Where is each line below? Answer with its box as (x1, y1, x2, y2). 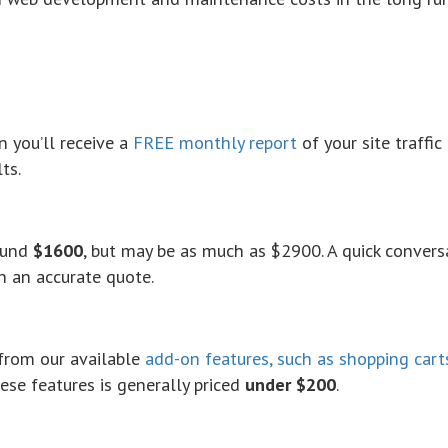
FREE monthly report (133, 130, 297, 155)
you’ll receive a (8, 130, 133, 155)
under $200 (245, 372, 336, 397)
